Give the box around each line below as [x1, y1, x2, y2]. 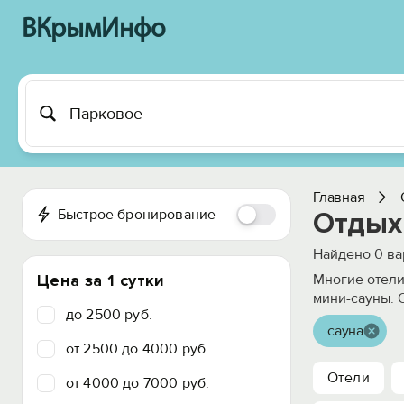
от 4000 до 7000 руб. [66, 374, 210, 392]
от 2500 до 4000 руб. [66, 340, 210, 358]
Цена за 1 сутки [37, 271, 165, 290]
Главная [313, 188, 365, 207]
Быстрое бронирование [57, 206, 216, 224]
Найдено [313, 245, 374, 263]
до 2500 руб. [66, 306, 152, 324]
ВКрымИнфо [22, 16, 165, 44]
